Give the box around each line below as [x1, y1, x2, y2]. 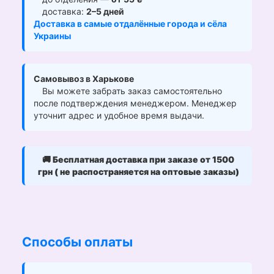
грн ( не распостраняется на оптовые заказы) [37, 166, 239, 177]
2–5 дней [86, 6, 124, 17]
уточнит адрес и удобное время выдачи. [34, 109, 204, 120]
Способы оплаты [22, 234, 133, 250]
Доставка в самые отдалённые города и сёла [34, 18, 227, 29]
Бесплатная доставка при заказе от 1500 [53, 154, 234, 165]
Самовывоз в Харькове [34, 73, 134, 84]
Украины [34, 30, 71, 41]
